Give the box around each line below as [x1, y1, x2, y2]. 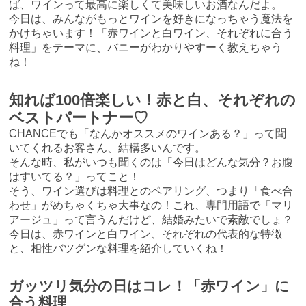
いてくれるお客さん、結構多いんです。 [9, 142, 206, 154]
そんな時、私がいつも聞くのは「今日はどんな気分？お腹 [9, 156, 294, 169]
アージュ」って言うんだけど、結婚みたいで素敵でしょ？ [9, 214, 294, 226]
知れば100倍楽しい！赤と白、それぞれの [9, 92, 296, 109]
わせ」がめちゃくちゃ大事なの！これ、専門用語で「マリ [9, 199, 294, 212]
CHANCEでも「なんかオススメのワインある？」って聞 [9, 128, 287, 140]
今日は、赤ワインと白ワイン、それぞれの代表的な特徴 [9, 228, 283, 240]
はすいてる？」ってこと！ [9, 171, 141, 183]
